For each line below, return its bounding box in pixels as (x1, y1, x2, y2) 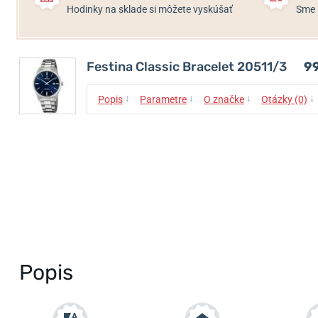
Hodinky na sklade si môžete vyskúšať (67, 4, 233, 15)
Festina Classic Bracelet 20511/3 (87, 59, 287, 75)
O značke (204, 94, 244, 105)
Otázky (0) (261, 94, 307, 105)
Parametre (140, 94, 187, 105)
